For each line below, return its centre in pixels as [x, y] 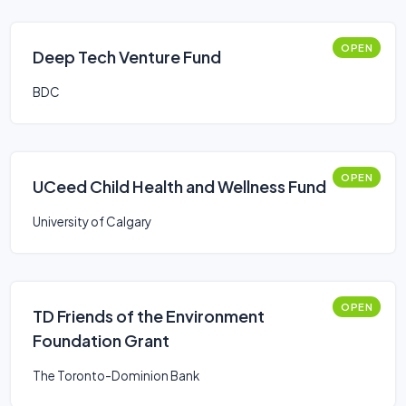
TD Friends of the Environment [149, 316]
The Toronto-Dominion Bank [116, 376]
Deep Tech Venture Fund [127, 57]
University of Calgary [92, 222]
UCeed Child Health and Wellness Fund [179, 186]
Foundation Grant [101, 340]
